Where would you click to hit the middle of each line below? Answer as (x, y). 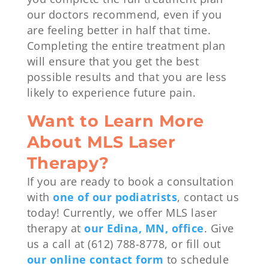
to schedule (196, 260)
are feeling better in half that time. (119, 30)
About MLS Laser (101, 142)
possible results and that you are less (127, 77)
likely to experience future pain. (111, 92)
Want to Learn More (115, 121)
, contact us (208, 197)
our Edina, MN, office (144, 228)
